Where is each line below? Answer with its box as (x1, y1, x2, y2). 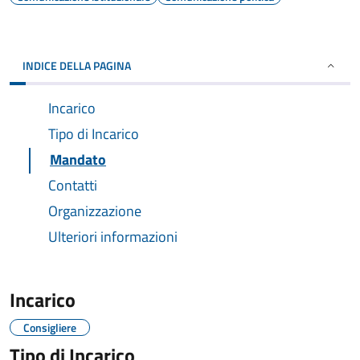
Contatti (48, 174, 97, 196)
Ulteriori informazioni (48, 226, 178, 247)
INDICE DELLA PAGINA (22, 57, 131, 74)
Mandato (50, 149, 106, 170)
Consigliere (23, 319, 76, 336)
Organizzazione (48, 200, 141, 222)
